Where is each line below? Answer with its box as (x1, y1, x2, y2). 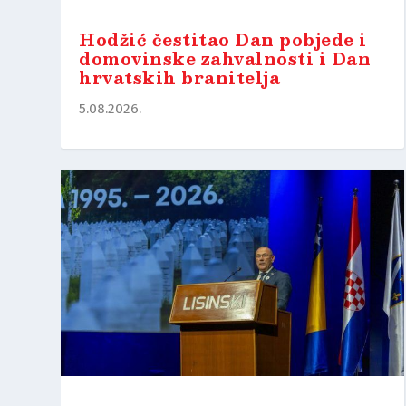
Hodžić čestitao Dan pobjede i (79, 24, 367, 53)
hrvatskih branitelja (79, 63, 281, 92)
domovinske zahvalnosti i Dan (79, 43, 372, 72)
